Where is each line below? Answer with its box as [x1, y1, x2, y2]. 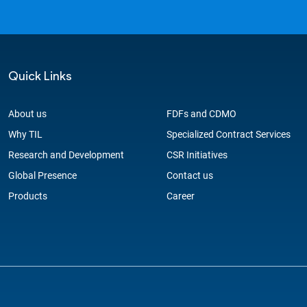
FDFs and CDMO [167, 108, 236, 119]
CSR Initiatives [167, 149, 228, 160]
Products [8, 191, 47, 201]
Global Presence [8, 170, 77, 181]
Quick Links [8, 69, 72, 84]
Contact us [167, 170, 213, 181]
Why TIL [8, 129, 42, 140]
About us [8, 108, 47, 119]
